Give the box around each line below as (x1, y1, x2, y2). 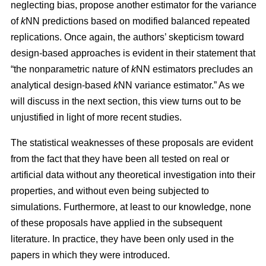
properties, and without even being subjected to (11, 186, 209, 197)
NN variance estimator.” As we (118, 80, 245, 91)
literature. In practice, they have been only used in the (11, 234, 234, 245)
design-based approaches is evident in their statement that (11, 48, 255, 59)
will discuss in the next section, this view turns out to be (11, 96, 241, 107)
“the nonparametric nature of (11, 64, 131, 75)
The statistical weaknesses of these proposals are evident (11, 138, 253, 148)
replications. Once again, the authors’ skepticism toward (11, 32, 244, 43)
